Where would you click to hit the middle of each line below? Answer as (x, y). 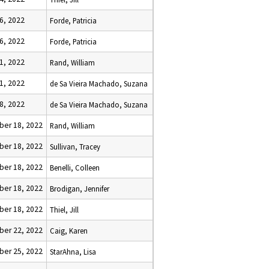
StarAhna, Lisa (73, 252)
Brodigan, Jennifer (80, 189)
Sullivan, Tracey (75, 147)
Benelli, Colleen (75, 168)
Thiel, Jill (64, 210)
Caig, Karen (69, 231)
